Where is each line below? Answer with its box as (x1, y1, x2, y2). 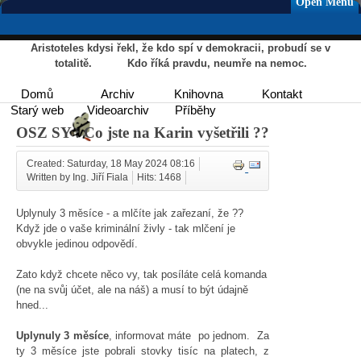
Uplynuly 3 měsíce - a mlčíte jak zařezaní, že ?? (16, 206, 243, 219)
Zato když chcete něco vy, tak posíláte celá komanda (16, 268, 267, 280)
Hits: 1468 (137, 172, 181, 182)
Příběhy (174, 103, 216, 118)
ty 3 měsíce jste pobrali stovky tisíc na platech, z (16, 345, 270, 358)
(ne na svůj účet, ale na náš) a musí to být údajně (16, 283, 248, 296)
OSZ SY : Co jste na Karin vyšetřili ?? (16, 124, 269, 142)
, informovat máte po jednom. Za (108, 330, 270, 342)
